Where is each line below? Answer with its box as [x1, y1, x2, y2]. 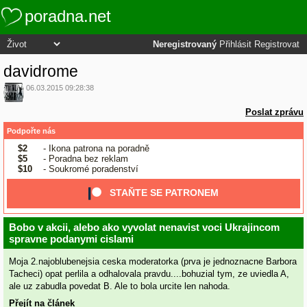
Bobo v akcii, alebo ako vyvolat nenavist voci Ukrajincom [8, 221, 280, 233]
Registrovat [254, 40, 299, 49]
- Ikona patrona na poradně [40, 143, 149, 154]
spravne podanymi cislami [8, 232, 134, 245]
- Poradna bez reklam [40, 153, 128, 164]
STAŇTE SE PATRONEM [110, 187, 219, 199]
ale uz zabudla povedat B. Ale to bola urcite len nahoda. [9, 281, 230, 292]
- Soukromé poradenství [40, 164, 138, 175]
